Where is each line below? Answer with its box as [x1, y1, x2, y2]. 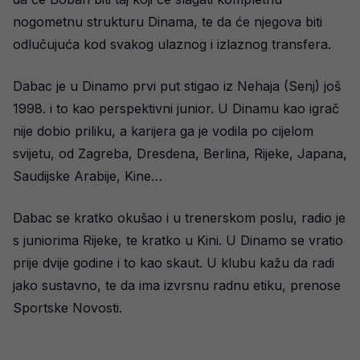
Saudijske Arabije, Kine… [13, 167, 162, 184]
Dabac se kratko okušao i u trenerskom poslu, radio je [13, 209, 346, 226]
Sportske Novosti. [13, 299, 122, 316]
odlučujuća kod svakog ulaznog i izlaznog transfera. [13, 35, 331, 52]
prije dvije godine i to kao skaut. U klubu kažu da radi [13, 254, 334, 271]
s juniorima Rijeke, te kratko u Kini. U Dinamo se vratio [13, 231, 343, 248]
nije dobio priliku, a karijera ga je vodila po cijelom [13, 122, 313, 139]
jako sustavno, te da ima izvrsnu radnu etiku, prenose [13, 276, 341, 293]
